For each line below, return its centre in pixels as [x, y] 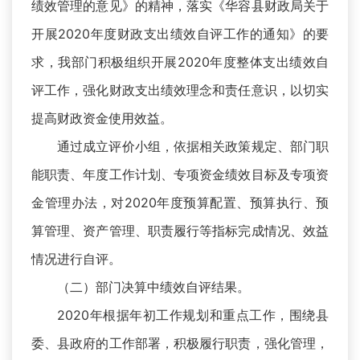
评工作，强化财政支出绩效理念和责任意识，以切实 [180, 90]
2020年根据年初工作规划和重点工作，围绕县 [193, 315]
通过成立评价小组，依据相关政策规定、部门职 [193, 147]
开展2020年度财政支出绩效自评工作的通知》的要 [180, 34]
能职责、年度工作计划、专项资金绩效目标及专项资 [180, 175]
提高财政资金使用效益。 [102, 119]
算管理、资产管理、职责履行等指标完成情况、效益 [180, 231]
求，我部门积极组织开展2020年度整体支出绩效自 [180, 62]
